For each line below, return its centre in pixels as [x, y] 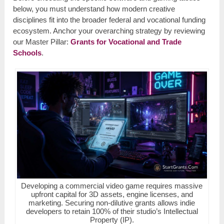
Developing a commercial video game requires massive [112, 185]
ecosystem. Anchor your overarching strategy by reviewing [109, 31]
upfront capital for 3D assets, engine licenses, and [112, 194]
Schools [27, 53]
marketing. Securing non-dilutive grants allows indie [112, 202]
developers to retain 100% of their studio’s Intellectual [112, 211]
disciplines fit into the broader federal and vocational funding [109, 20]
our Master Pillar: [42, 42]
